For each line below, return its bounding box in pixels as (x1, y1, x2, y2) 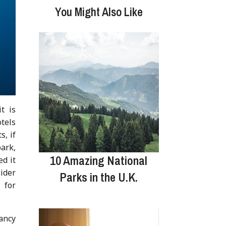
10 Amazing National (50, 152, 148, 168)
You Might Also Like (54, 4, 143, 20)
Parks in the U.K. (60, 168, 138, 185)
